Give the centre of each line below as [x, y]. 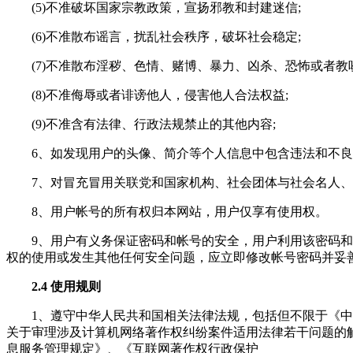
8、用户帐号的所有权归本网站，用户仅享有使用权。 [180, 211]
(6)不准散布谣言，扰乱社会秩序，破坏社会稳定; [166, 36]
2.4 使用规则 [66, 286]
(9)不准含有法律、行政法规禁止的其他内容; [154, 124]
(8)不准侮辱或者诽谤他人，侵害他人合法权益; [160, 95]
